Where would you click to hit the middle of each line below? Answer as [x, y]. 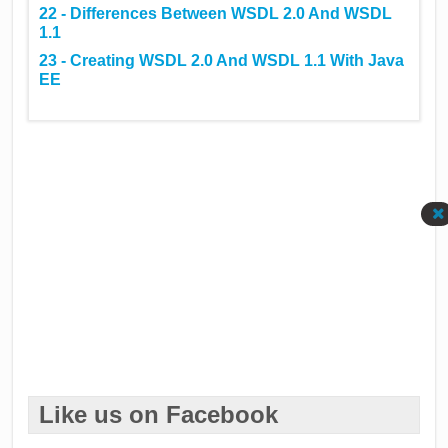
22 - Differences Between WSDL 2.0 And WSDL [216, 13]
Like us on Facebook [159, 414]
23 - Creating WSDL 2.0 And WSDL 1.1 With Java [222, 61]
